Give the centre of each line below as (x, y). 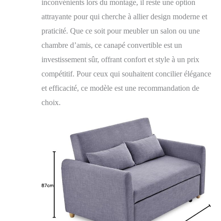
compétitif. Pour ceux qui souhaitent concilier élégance (126, 74)
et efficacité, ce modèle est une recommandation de (120, 88)
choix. (51, 102)
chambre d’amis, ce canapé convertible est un (112, 45)
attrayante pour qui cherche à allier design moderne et (124, 16)
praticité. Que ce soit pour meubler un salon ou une (121, 31)
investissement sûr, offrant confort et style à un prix (120, 59)
